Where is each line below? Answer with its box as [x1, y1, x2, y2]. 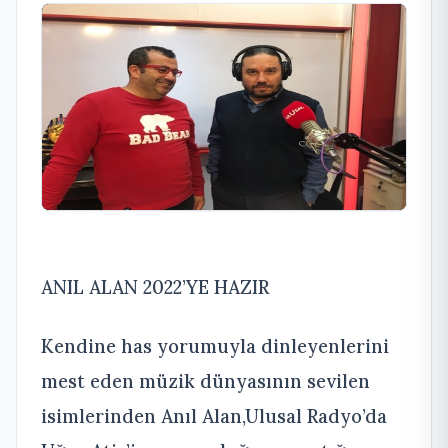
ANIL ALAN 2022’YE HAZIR [41, 274, 269, 299]
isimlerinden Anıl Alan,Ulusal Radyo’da [41, 403, 387, 428]
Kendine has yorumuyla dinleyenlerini [41, 333, 389, 358]
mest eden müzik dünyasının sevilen [41, 368, 370, 393]
